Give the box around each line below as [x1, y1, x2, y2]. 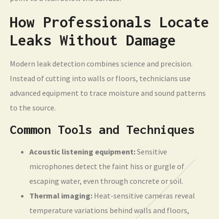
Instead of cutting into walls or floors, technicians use [10, 73, 191, 84]
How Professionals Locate [10, 13, 209, 31]
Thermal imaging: [29, 191, 92, 201]
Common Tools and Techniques [10, 122, 195, 137]
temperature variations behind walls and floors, [29, 205, 189, 216]
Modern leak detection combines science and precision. [10, 59, 193, 69]
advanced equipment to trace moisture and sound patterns [10, 88, 206, 98]
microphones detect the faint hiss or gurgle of [29, 161, 184, 172]
